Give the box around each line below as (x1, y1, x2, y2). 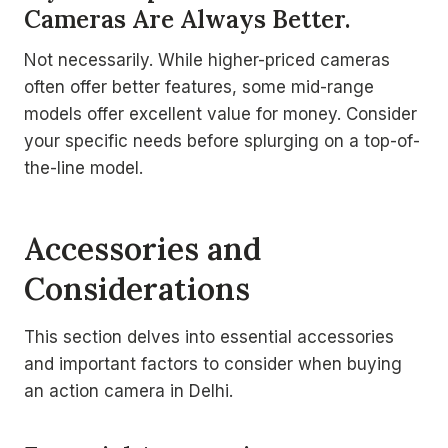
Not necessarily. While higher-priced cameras (24, 50, 390, 70)
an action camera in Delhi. (24, 381, 233, 401)
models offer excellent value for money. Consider (24, 104, 417, 124)
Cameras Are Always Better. (24, 4, 350, 35)
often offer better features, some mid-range (24, 77, 374, 97)
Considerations (24, 268, 250, 308)
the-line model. (24, 158, 143, 178)
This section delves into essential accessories (24, 327, 394, 347)
